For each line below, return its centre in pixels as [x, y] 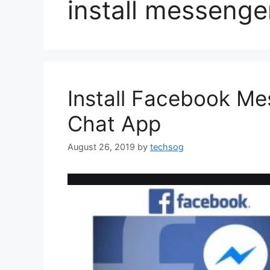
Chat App [114, 124]
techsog [167, 147]
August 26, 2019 [101, 147]
